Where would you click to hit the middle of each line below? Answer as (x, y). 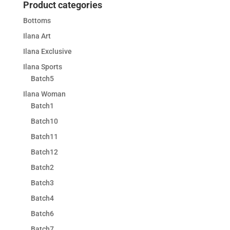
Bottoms (37, 20)
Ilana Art (37, 36)
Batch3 (42, 183)
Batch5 (42, 78)
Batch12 (44, 152)
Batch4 (42, 198)
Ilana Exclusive (47, 51)
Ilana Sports (42, 66)
